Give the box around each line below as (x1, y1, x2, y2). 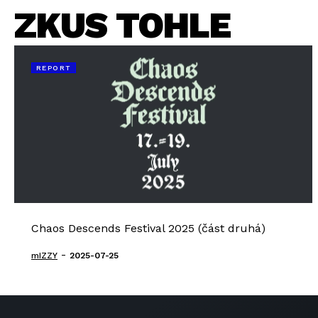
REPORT (36, 64, 72, 72)
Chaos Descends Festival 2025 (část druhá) (31, 221, 265, 235)
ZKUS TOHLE (14, 4, 231, 46)
